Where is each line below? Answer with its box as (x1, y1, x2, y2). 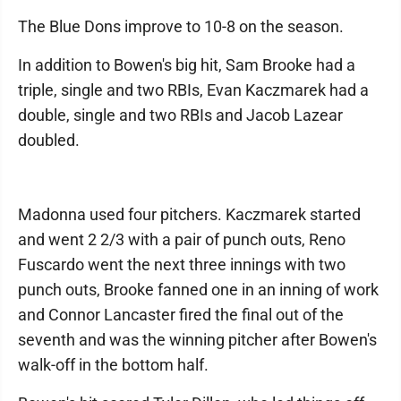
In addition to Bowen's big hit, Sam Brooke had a (18, 55, 355, 74)
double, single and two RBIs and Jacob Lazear (18, 105, 343, 124)
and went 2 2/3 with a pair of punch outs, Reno (18, 229, 346, 249)
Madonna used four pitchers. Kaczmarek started (18, 204, 361, 224)
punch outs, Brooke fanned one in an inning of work (18, 279, 379, 299)
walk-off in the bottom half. (18, 354, 209, 374)
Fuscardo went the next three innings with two (18, 254, 346, 274)
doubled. (18, 130, 80, 149)
